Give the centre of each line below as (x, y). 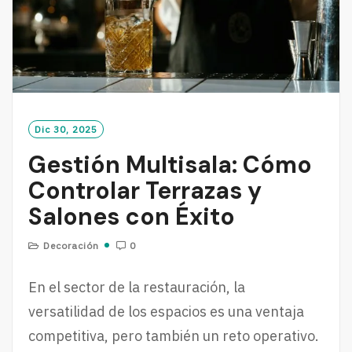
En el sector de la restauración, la (137, 287)
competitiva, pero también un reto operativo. (174, 335)
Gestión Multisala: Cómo (170, 164)
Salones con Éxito (132, 216)
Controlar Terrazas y (145, 190)
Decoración (71, 245)
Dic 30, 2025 (66, 129)
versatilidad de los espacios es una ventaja (166, 311)
